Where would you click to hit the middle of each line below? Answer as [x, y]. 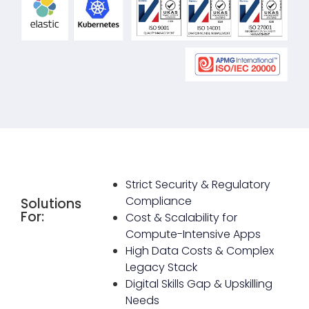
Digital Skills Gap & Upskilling [199, 283]
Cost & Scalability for [181, 217]
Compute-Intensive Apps [193, 234]
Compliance [158, 201]
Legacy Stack [161, 267]
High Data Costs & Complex [199, 250]
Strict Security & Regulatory [198, 184]
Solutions [51, 203]
